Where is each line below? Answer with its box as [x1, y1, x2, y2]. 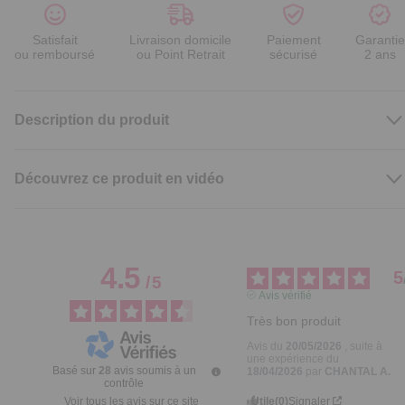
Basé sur [52, 364, 99, 378]
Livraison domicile [129, 33, 232, 48]
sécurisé [269, 47, 318, 62]
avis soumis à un [113, 364, 196, 378]
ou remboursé [14, 47, 95, 62]
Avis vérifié [258, 288, 312, 302]
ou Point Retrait [136, 47, 225, 62]
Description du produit [14, 112, 169, 128]
